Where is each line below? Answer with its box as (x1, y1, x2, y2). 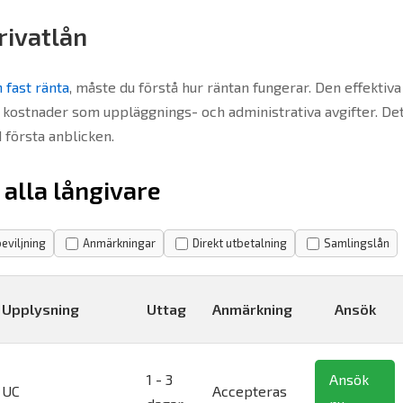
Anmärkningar (83, 236, 156, 250)
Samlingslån (324, 236, 390, 250)
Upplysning (2, 300, 79, 318)
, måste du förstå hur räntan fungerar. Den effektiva (69, 78, 401, 95)
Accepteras (212, 382, 287, 399)
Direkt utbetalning (193, 236, 287, 250)
